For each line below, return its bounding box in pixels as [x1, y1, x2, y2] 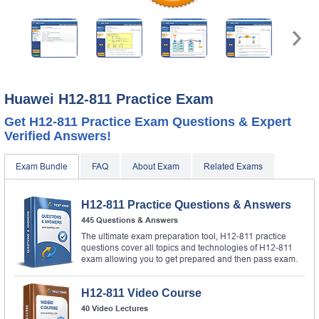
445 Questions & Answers [81, 215, 178, 224]
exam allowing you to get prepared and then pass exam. [81, 253, 298, 264]
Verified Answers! [4, 128, 111, 143]
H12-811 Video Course [81, 286, 202, 299]
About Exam [132, 161, 179, 172]
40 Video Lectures [81, 303, 148, 313]
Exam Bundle [16, 161, 68, 172]
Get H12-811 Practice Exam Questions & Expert [4, 114, 291, 129]
